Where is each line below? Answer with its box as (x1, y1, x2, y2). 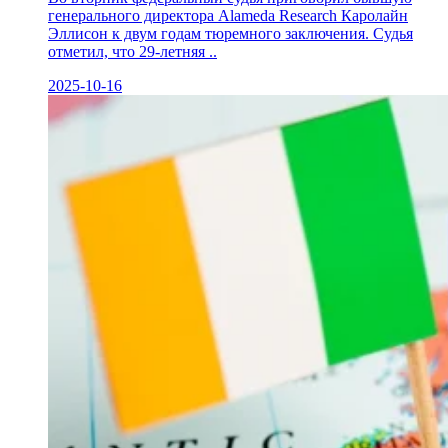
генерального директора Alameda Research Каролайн (48, 6, 408, 24)
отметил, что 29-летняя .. (48, 42, 217, 60)
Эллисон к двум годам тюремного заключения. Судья (48, 24, 413, 42)
